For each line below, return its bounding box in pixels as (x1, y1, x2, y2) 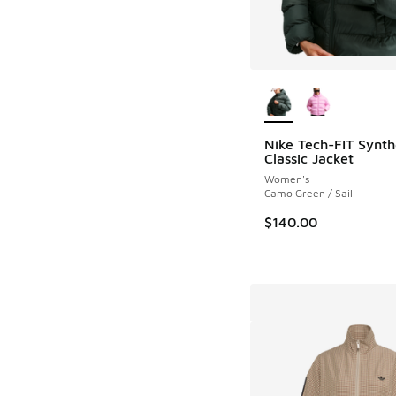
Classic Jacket (263, 149, 354, 166)
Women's (263, 171, 309, 186)
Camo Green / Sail (263, 186, 353, 200)
